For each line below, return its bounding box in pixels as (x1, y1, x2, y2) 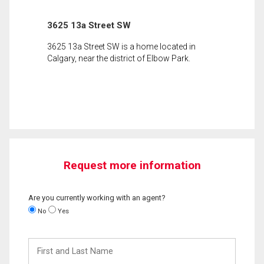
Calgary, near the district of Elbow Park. (47, 53, 190, 63)
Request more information (63, 158, 201, 172)
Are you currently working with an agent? (28, 193, 166, 202)
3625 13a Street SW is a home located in (47, 41, 196, 51)
